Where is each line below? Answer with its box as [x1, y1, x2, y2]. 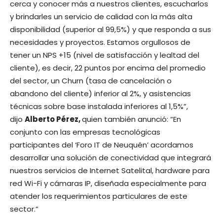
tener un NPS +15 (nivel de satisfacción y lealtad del [10, 50, 199, 61]
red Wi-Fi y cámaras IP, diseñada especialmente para [10, 178, 206, 189]
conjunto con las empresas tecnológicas [10, 127, 160, 138]
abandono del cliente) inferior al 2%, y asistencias [10, 88, 191, 99]
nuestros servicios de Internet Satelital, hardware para [10, 165, 210, 176]
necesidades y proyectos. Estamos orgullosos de [10, 37, 190, 48]
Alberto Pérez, [25, 114, 82, 125]
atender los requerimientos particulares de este [10, 191, 187, 202]
